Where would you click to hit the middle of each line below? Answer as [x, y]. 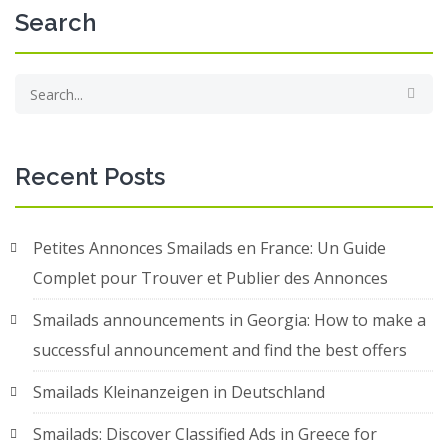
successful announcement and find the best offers [220, 350]
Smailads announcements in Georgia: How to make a [229, 320]
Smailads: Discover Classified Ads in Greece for [205, 434]
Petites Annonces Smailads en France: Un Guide [209, 248]
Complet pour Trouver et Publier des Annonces [210, 278]
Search [55, 23]
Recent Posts [90, 177]
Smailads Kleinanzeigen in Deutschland [179, 392]
